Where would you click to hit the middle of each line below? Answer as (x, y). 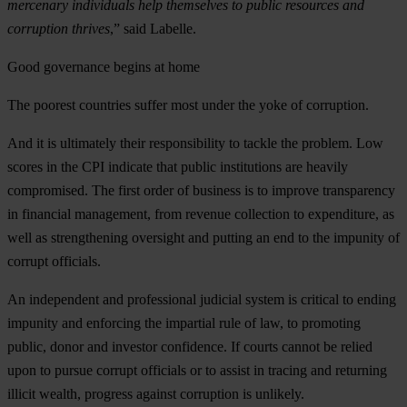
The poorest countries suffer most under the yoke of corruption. (188, 104)
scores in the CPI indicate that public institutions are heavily (178, 166)
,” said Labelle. (153, 28)
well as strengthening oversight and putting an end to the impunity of (203, 237)
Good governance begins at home (104, 66)
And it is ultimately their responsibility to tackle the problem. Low (195, 143)
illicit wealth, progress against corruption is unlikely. (156, 393)
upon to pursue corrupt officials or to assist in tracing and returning (197, 370)
